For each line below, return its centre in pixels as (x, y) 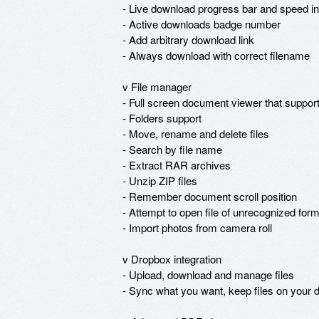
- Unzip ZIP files (160, 180)
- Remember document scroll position (210, 196)
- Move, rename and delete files (196, 133)
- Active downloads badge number (202, 23)
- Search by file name (172, 149)
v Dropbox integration (172, 258)
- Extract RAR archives (177, 164)
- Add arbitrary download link (188, 39)
